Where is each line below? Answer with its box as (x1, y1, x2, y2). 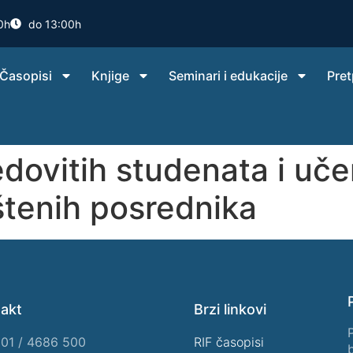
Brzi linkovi (194, 301, 266, 318)
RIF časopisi (194, 334, 264, 350)
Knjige (91, 68, 130, 84)
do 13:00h (28, 17, 81, 31)
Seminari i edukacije (169, 68, 288, 84)
